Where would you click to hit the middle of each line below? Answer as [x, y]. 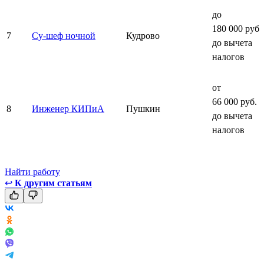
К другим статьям [53, 183]
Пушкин [143, 108]
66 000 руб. [235, 101]
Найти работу [32, 171]
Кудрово [143, 35]
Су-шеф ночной [64, 35]
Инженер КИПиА [68, 108]
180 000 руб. [237, 28]
